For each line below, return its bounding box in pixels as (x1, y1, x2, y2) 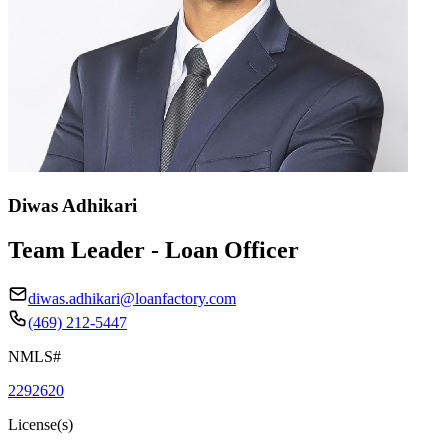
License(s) (8, 415, 73, 433)
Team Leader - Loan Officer (8, 236, 299, 263)
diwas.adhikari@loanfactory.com (28, 289, 236, 307)
